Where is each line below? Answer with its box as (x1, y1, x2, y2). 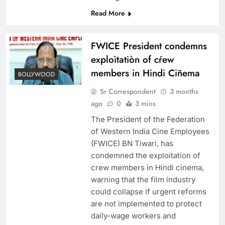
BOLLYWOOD (18, 69, 55, 79)
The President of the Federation (90, 115, 205, 125)
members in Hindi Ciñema (90, 66, 200, 80)
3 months (169, 86, 198, 97)
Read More (90, 8, 125, 19)
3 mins (135, 98, 156, 109)
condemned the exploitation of (90, 151, 200, 161)
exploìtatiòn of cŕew (90, 53, 174, 67)
